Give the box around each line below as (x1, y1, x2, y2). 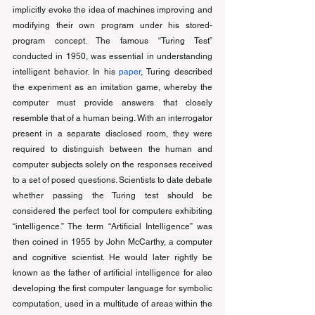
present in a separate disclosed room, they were (13, 129, 212, 139)
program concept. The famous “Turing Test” (13, 36, 212, 46)
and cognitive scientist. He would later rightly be (13, 252, 212, 262)
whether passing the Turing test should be (13, 191, 212, 200)
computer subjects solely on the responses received (13, 160, 212, 169)
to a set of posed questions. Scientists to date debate (13, 175, 212, 185)
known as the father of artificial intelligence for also (13, 268, 212, 278)
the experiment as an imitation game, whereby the (13, 82, 212, 92)
